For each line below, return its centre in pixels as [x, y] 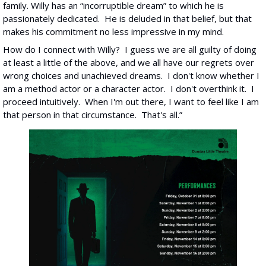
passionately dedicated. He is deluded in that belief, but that [127, 18]
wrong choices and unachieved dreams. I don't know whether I [131, 75]
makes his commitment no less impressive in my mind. [115, 31]
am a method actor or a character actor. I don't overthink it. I [129, 88]
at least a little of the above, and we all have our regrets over [129, 62]
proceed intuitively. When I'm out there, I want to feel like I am [131, 102]
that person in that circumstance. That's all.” [93, 115]
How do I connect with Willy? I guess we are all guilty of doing [130, 49]
